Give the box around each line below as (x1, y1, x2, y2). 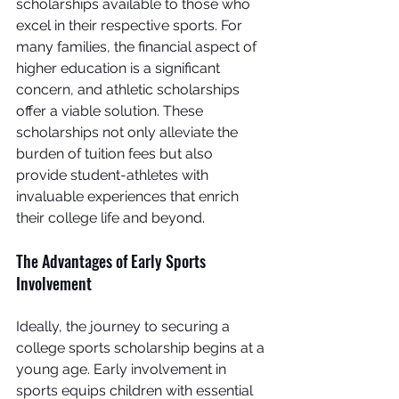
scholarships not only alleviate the (16, 124, 241, 141)
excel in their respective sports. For (16, 17, 246, 34)
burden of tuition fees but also (16, 145, 216, 162)
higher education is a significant (16, 60, 224, 77)
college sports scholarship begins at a (16, 339, 268, 356)
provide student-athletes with (16, 167, 212, 183)
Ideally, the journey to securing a (16, 318, 233, 335)
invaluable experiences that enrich (16, 188, 242, 205)
